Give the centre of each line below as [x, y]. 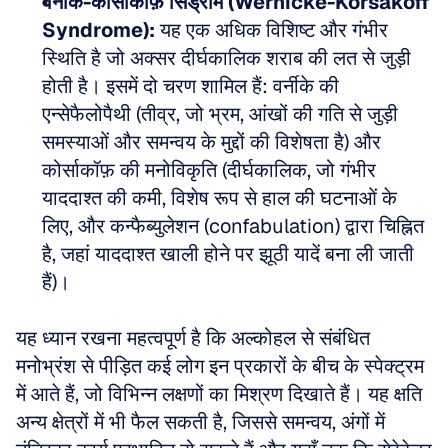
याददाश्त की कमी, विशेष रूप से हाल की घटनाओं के [219, 198]
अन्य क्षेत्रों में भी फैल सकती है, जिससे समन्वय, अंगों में [200, 422]
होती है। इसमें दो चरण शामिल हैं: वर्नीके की [190, 86]
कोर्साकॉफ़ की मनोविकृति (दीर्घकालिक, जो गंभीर [209, 170]
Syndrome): [98, 30]
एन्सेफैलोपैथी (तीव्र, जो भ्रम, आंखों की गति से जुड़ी [220, 114]
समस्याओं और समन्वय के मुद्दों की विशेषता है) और [211, 142]
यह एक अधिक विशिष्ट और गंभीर [271, 30]
